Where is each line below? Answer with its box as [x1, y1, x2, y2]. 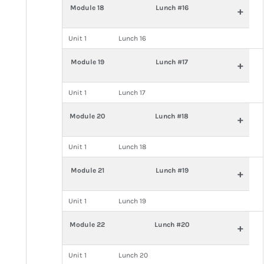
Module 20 [69, 112, 105, 120]
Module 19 [70, 58, 104, 66]
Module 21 [70, 166, 104, 174]
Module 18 [70, 4, 105, 12]
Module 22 [70, 220, 105, 229]
